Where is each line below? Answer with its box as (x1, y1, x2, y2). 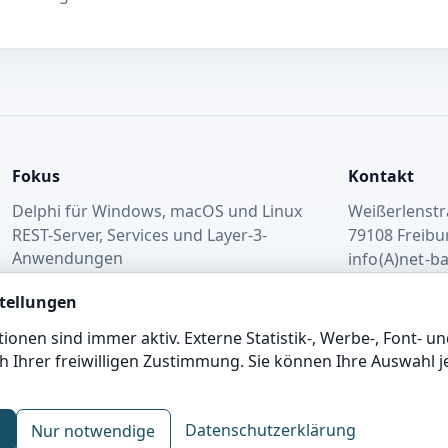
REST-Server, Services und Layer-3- (12, 224, 267, 247)
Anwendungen (12, 247, 123, 270)
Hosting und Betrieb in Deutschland (12, 271, 283, 294)
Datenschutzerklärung (185, 418, 357, 441)
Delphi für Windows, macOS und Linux (12, 199, 302, 222)
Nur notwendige (31, 419, 156, 442)
